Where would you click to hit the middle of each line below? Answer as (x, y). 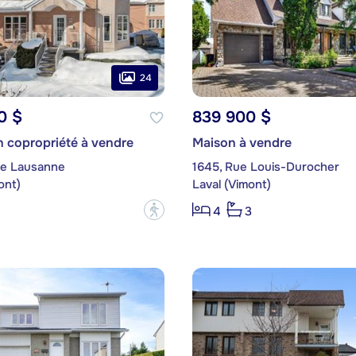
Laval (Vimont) (231, 185)
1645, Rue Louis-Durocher (265, 167)
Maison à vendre (242, 143)
